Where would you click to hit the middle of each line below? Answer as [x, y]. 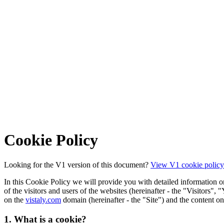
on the [15, 199]
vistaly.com [43, 199]
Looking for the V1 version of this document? [77, 164]
